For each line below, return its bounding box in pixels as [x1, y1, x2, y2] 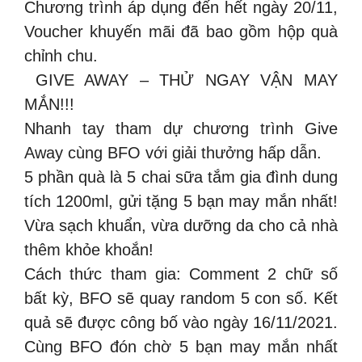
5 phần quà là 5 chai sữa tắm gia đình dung [24, 168, 338, 186]
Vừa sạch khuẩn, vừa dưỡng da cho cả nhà [24, 217, 338, 234]
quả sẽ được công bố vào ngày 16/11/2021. [24, 314, 338, 331]
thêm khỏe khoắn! [24, 241, 154, 259]
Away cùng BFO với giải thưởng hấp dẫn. [24, 144, 322, 162]
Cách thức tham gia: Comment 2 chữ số [24, 265, 338, 283]
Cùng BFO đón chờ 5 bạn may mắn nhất [24, 338, 338, 356]
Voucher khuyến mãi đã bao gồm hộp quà [24, 23, 338, 40]
